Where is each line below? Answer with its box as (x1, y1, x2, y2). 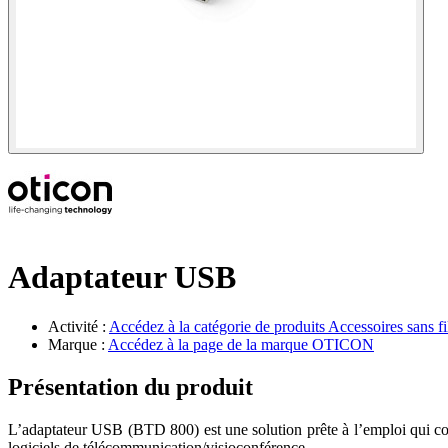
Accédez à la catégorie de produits (109, 317, 328, 335)
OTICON (312, 335, 374, 353)
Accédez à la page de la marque (108, 335, 312, 353)
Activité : (48, 317, 109, 335)
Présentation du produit (8, 373, 253, 400)
